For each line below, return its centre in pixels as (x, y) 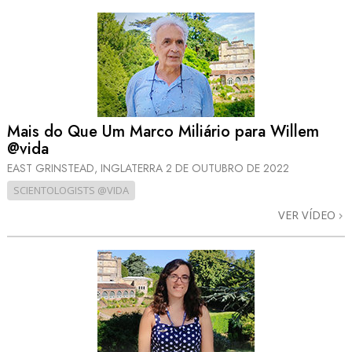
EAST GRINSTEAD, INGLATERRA (86, 169)
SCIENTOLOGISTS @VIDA (71, 191)
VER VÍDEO (308, 215)
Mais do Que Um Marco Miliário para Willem (163, 131)
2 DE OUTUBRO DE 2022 (227, 169)
